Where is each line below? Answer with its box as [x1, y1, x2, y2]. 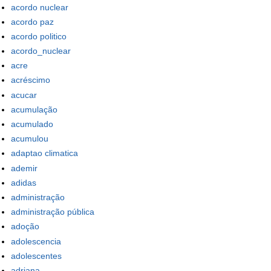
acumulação [11, 104, 57, 114]
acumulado [11, 119, 53, 129]
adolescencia [11, 236, 61, 246]
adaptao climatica [11, 148, 78, 158]
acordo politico [11, 31, 67, 41]
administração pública [11, 207, 94, 217]
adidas [11, 177, 36, 188]
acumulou [11, 134, 48, 144]
